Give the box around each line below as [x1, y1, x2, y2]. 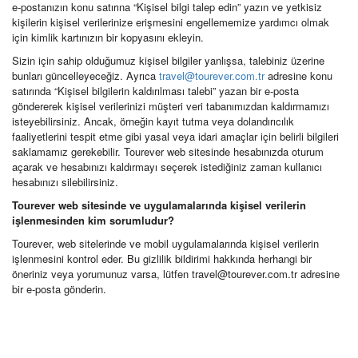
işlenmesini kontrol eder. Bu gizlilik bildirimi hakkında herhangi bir [12, 251, 312, 266]
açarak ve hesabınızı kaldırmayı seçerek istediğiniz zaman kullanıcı [12, 159, 322, 174]
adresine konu [265, 68, 332, 83]
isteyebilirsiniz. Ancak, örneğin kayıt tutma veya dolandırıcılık [12, 113, 294, 129]
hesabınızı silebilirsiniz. [12, 174, 118, 189]
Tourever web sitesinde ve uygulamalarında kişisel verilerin [12, 197, 306, 213]
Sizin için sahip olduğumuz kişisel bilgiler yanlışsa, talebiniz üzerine [12, 53, 324, 68]
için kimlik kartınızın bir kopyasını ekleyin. [12, 30, 204, 45]
